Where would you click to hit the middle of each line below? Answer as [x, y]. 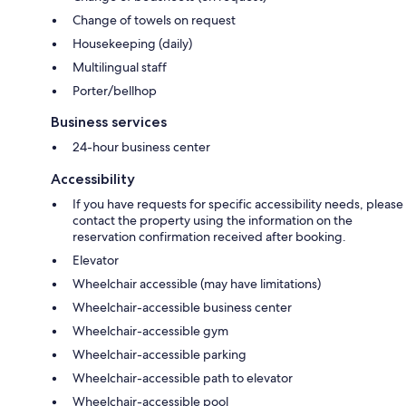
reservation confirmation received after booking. [209, 236]
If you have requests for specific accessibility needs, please [238, 203]
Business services [109, 121]
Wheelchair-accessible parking [159, 354]
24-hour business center [141, 146]
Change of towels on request [154, 19]
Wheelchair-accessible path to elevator [183, 377]
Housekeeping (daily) [132, 43]
